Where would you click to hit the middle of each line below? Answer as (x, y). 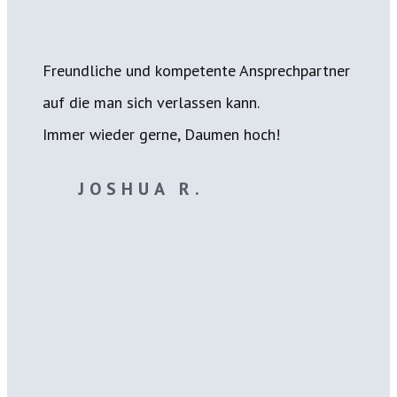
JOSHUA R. (141, 189)
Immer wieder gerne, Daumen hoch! (161, 134)
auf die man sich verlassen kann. (151, 102)
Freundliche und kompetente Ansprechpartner (196, 70)
